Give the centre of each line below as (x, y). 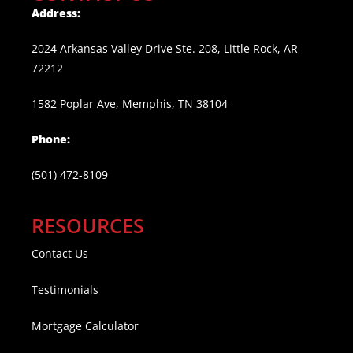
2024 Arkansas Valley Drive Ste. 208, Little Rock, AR (165, 48)
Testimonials (65, 289)
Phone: (51, 139)
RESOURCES (88, 225)
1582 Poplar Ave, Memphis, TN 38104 (130, 103)
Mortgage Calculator (85, 325)
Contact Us (60, 253)
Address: (56, 13)
